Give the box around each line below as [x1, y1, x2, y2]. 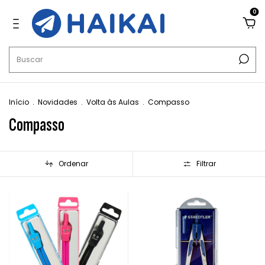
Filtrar [196, 159, 216, 169]
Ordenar [58, 159, 88, 169]
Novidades [38, 97, 77, 108]
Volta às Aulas [86, 97, 139, 108]
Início [9, 97, 29, 108]
